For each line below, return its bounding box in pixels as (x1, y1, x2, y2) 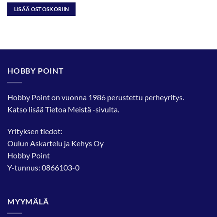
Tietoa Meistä (45, 104, 91, 114)
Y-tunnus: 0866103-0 (7, 163, 79, 172)
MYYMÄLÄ (7, 197, 49, 206)
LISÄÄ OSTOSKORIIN (14, 6, 69, 13)
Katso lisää (7, 104, 45, 114)
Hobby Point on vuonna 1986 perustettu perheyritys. (7, 92, 184, 102)
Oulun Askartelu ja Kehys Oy (7, 139, 104, 148)
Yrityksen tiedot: (7, 126, 62, 136)
